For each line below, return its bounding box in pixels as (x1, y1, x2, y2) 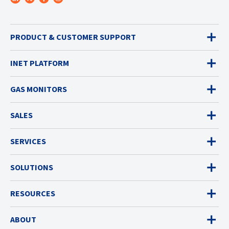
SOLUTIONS (10, 161, 53, 173)
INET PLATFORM (10, 57, 69, 69)
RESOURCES (10, 187, 55, 199)
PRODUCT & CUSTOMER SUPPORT (10, 31, 136, 43)
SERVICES (10, 135, 46, 147)
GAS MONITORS (10, 83, 67, 95)
